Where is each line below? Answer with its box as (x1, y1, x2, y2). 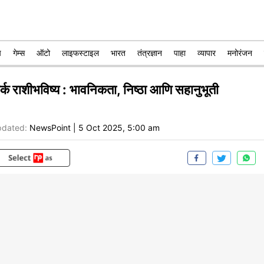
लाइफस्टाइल (62, 48, 99, 58)
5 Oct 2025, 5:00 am (78, 123, 160, 133)
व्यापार (197, 48, 216, 58)
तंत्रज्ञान (137, 48, 162, 58)
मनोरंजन (227, 48, 252, 58)
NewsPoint (29, 123, 71, 133)
